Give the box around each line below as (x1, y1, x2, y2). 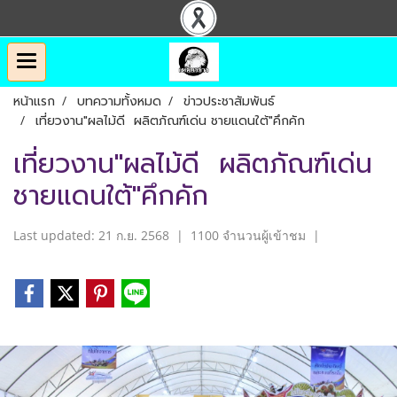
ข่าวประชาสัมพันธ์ (183, 92, 275, 111)
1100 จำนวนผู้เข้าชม (191, 227, 306, 244)
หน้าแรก (13, 92, 55, 111)
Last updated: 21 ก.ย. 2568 (13, 227, 169, 244)
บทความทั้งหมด (77, 92, 161, 111)
